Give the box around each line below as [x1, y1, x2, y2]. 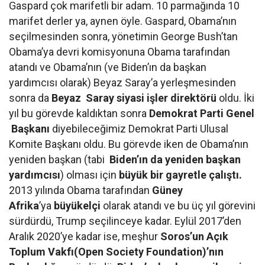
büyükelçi [51, 199, 101, 212]
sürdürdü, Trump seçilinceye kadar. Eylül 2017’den [9, 215, 242, 228]
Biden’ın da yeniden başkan [109, 153, 241, 166]
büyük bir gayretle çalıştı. [117, 169, 243, 182]
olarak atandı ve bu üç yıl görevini [101, 199, 256, 212]
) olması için [60, 169, 117, 182]
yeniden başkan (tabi [9, 153, 110, 166]
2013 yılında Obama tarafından [9, 184, 153, 197]
